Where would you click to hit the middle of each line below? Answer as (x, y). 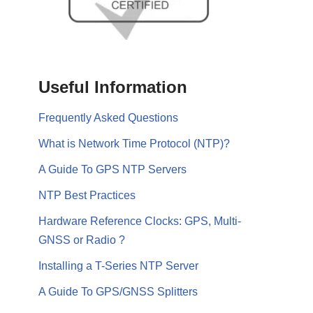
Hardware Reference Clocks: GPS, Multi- (140, 221)
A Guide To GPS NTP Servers (112, 169)
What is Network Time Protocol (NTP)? (134, 143)
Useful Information (113, 87)
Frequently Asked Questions (108, 117)
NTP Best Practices (87, 195)
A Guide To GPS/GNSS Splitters (118, 291)
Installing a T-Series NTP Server (118, 265)
